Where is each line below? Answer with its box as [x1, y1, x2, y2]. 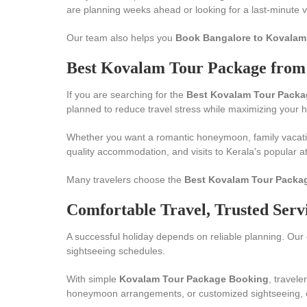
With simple [66, 273, 119, 284]
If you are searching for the [66, 89, 186, 100]
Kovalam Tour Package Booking [119, 273, 269, 284]
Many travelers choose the [66, 174, 184, 185]
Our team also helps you [66, 32, 175, 43]
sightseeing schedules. [66, 245, 165, 256]
